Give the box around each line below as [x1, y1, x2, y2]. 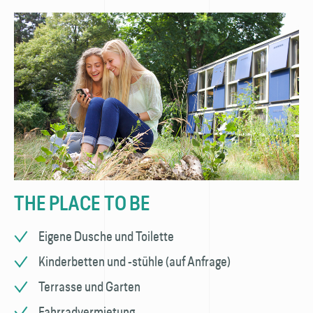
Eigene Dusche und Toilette [38, 227, 174, 245]
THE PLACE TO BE [14, 191, 150, 215]
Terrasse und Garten [38, 277, 140, 296]
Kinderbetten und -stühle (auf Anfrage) [38, 252, 231, 270]
